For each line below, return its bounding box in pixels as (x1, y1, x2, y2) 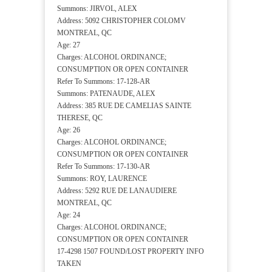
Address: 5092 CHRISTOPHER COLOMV (57, 16, 186, 25)
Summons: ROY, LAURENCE (57, 174, 147, 183)
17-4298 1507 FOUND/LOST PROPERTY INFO (57, 247, 204, 256)
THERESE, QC (57, 114, 103, 123)
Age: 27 (57, 41, 80, 50)
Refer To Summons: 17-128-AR (57, 77, 150, 86)
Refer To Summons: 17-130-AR (57, 162, 150, 171)
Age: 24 (57, 211, 80, 220)
